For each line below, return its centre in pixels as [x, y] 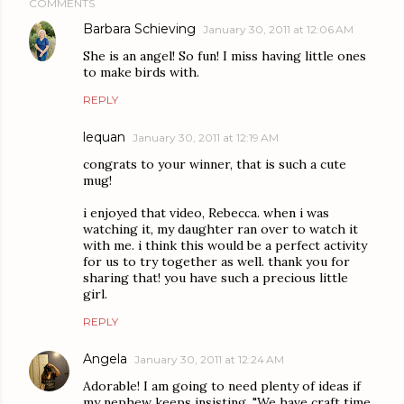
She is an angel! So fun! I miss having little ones [225, 55]
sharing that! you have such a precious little [216, 277]
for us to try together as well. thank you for [216, 261]
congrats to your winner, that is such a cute [215, 164]
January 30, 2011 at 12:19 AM [206, 137]
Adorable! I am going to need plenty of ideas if [222, 386]
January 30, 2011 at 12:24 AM [209, 359]
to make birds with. [141, 72]
